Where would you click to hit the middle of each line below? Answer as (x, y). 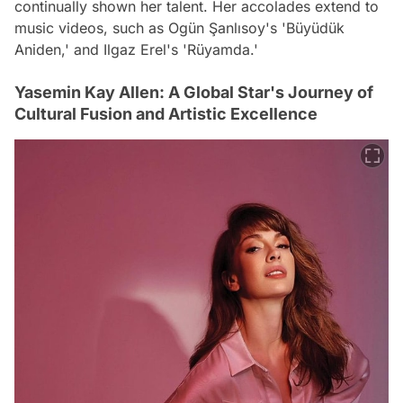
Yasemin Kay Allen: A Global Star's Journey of (194, 93)
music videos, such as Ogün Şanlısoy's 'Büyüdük (179, 28)
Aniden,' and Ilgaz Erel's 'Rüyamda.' (136, 50)
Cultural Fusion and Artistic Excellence (166, 114)
